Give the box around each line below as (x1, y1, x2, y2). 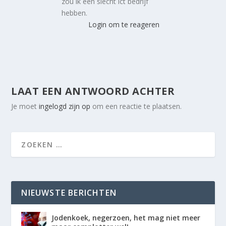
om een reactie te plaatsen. (90, 101, 182, 111)
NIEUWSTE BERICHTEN (21, 187, 117, 199)
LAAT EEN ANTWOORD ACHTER (11, 84, 175, 98)
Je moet (11, 101, 39, 111)
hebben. (62, 8, 88, 18)
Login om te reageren (88, 20, 159, 30)
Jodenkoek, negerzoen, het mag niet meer (51, 213, 201, 223)
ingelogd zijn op (39, 101, 91, 111)
